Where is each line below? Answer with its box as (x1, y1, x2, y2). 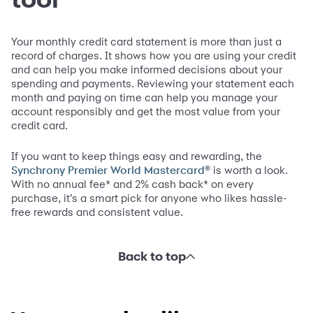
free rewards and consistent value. (11, 205, 183, 219)
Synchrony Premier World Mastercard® (11, 165, 210, 177)
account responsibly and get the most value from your (11, 105, 280, 119)
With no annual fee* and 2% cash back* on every (11, 177, 254, 191)
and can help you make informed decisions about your (11, 63, 282, 77)
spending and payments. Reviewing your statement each (11, 77, 294, 91)
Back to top (117, 249, 186, 264)
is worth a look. (210, 163, 288, 177)
